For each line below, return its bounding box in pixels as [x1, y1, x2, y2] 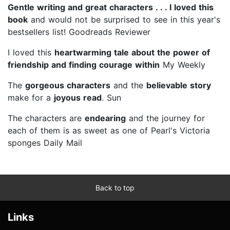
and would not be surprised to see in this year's [28, 14, 220, 25]
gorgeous [25, 80, 67, 90]
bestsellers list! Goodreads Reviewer [8, 26, 150, 37]
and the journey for [126, 112, 205, 123]
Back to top [95, 183, 135, 192]
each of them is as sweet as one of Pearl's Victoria [8, 125, 210, 136]
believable [146, 80, 190, 90]
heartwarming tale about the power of [54, 47, 210, 57]
